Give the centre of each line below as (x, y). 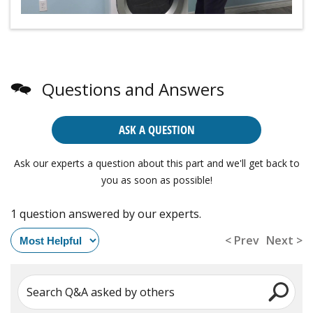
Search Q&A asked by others (101, 292)
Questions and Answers (133, 89)
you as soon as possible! (156, 180)
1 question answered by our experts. (106, 214)
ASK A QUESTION (156, 130)
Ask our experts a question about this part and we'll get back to (156, 163)
